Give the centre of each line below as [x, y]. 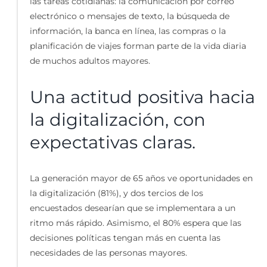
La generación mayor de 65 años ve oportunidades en [141, 178]
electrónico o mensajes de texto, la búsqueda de [129, 16]
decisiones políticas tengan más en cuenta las [125, 238]
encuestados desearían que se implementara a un [132, 208]
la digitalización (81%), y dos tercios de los [116, 193]
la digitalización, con [117, 119]
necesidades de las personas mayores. [108, 253]
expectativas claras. [112, 142]
